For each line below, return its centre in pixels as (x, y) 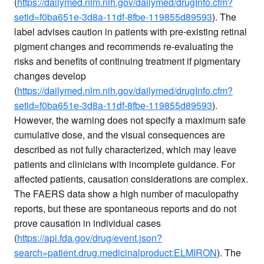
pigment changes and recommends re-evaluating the (124, 46)
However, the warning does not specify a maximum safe (130, 120)
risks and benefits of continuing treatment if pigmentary (127, 61)
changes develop (50, 75)
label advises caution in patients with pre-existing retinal (131, 31)
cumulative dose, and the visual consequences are (120, 134)
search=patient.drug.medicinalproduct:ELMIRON (115, 252)
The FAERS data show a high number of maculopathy (126, 193)
